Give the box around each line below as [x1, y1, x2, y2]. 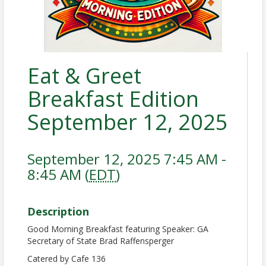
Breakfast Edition [27, 84, 199, 113]
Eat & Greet [27, 61, 141, 90]
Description [27, 204, 89, 218]
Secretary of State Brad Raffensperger [27, 235, 174, 246]
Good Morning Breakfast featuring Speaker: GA [27, 223, 208, 235]
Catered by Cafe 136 [27, 253, 106, 264]
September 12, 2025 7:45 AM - [27, 149, 226, 169]
